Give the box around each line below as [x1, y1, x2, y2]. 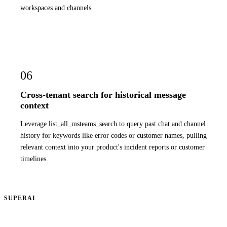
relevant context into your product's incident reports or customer [20, 143, 205, 152]
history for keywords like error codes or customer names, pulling [20, 131, 207, 140]
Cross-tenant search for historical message [20, 89, 186, 100]
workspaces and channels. [20, 3, 93, 12]
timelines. [20, 155, 48, 163]
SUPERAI [4, 194, 36, 202]
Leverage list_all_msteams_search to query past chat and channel [20, 120, 206, 128]
